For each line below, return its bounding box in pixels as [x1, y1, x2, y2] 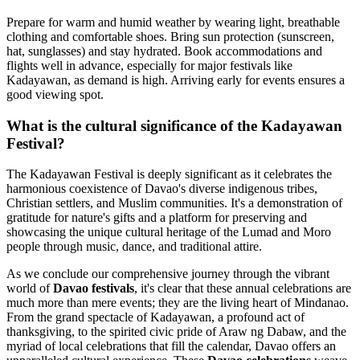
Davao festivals [53, 281, 134, 296]
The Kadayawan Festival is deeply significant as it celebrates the [6, 167, 332, 182]
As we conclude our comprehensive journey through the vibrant [6, 267, 329, 281]
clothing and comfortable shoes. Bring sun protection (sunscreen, [6, 29, 334, 43]
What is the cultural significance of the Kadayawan [6, 117, 342, 134]
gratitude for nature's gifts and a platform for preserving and [6, 211, 307, 225]
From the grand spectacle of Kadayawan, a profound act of [6, 310, 305, 325]
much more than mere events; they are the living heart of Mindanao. [6, 296, 349, 310]
